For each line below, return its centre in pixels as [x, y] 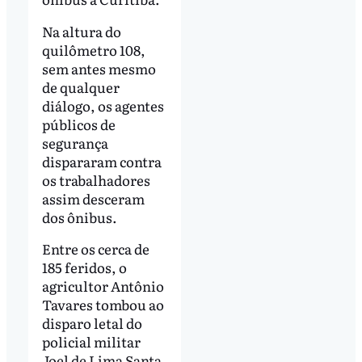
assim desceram [93, 198]
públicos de [78, 124]
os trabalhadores [96, 179]
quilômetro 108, [93, 49]
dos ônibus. [79, 217]
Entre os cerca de [95, 249]
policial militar [91, 342]
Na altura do [81, 31]
